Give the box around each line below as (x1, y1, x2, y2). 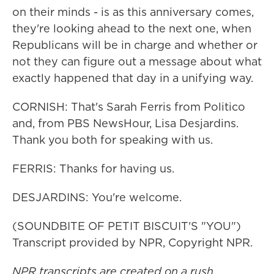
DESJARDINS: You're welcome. (12, 190, 182, 205)
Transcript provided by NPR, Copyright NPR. (12, 235, 253, 250)
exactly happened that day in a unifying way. (12, 70, 253, 86)
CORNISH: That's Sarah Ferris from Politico (12, 99, 245, 114)
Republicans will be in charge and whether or (12, 37, 257, 53)
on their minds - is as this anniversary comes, (12, 4, 254, 20)
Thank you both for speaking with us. (12, 132, 213, 147)
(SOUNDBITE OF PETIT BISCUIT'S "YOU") (12, 218, 241, 234)
